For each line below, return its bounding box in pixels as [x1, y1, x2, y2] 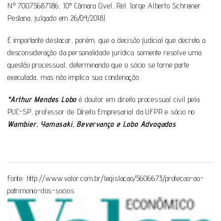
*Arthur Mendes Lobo [7, 95, 77, 105]
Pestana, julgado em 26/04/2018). [7, 13, 107, 23]
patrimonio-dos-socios [7, 186, 74, 196]
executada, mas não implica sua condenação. [7, 73, 141, 82]
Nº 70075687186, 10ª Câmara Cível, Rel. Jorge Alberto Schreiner [7, 1, 201, 11]
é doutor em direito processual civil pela [76, 95, 200, 105]
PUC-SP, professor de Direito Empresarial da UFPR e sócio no [7, 107, 195, 117]
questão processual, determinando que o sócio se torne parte [7, 60, 190, 70]
